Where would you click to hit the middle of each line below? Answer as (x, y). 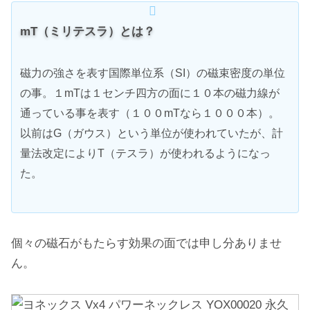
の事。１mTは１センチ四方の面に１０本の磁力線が (150, 93)
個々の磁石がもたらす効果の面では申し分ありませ (146, 244)
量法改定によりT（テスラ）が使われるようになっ (145, 153)
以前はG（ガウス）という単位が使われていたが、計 (152, 133)
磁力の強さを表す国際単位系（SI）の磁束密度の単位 (153, 73)
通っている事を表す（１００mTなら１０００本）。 (150, 113)
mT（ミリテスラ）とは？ (88, 32)
